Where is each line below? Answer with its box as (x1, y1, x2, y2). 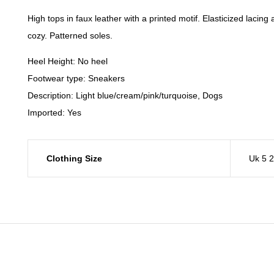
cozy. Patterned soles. (28, 31, 113, 40)
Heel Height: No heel (28, 56, 108, 66)
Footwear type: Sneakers (28, 73, 125, 83)
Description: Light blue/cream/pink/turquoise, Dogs (28, 91, 223, 100)
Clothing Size (46, 154, 102, 163)
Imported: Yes (28, 108, 81, 117)
